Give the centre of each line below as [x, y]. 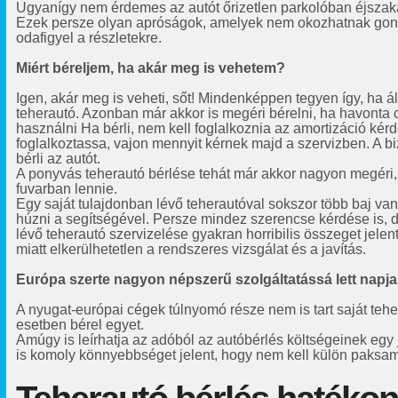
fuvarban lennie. [67, 189]
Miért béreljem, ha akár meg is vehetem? [151, 68]
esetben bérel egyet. [80, 325]
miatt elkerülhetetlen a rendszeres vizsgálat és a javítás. [191, 249]
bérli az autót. [58, 159]
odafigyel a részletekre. [89, 38]
